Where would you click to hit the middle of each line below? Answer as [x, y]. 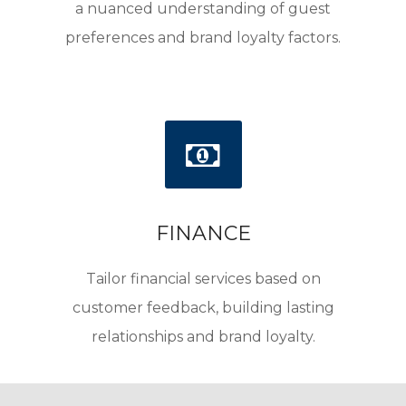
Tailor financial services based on [203, 279]
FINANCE [203, 233]
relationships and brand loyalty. [203, 337]
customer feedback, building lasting [203, 308]
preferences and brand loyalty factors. [203, 38]
